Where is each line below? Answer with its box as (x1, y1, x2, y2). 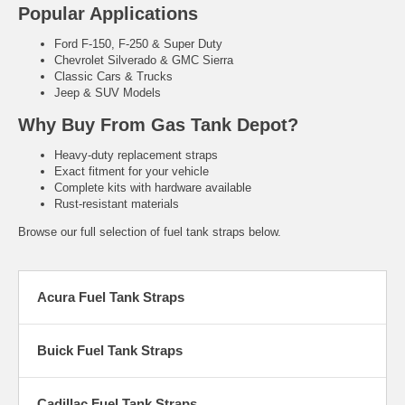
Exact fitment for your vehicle (54, 164, 209, 178)
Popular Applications (18, 4, 198, 24)
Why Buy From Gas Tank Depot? (18, 114, 298, 135)
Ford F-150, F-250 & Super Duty (54, 37, 222, 52)
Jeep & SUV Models (54, 86, 161, 100)
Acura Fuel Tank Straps (37, 288, 184, 305)
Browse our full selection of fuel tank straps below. (18, 224, 281, 239)
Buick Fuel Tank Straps (37, 342, 183, 358)
